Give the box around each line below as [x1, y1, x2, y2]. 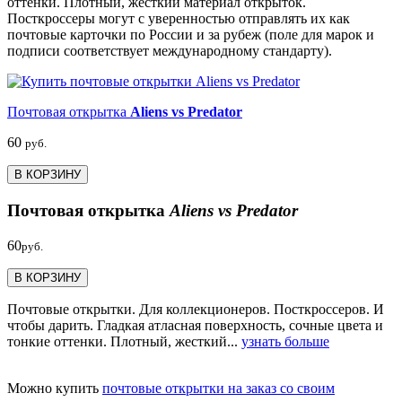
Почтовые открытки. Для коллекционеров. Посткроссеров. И [7, 301, 384, 317]
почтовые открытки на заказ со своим [102, 380, 335, 396]
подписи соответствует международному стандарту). [7, 43, 332, 59]
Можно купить [7, 380, 102, 396]
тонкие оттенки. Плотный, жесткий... [7, 333, 241, 349]
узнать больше [241, 333, 329, 349]
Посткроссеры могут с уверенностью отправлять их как [7, 11, 350, 27]
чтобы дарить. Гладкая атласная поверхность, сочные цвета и [7, 317, 383, 333]
